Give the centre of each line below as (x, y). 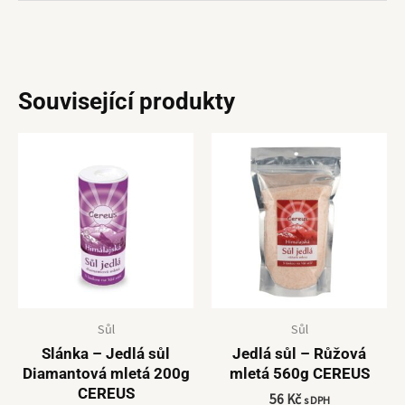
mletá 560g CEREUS (299, 373)
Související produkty (127, 102)
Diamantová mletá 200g (106, 373)
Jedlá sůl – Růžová (299, 353)
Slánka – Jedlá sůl (106, 353)
